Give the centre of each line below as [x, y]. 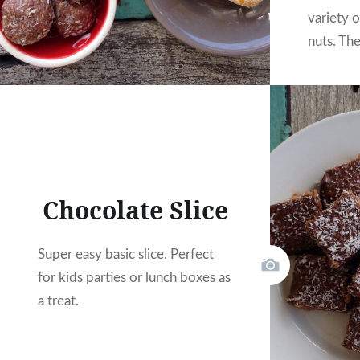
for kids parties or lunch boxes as [135, 278]
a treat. [59, 301]
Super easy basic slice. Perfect [126, 255]
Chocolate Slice [135, 211]
